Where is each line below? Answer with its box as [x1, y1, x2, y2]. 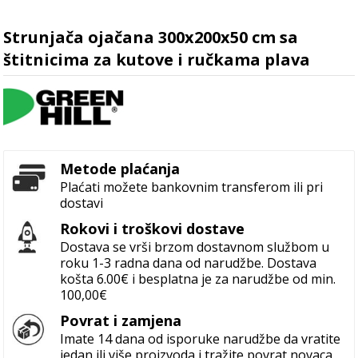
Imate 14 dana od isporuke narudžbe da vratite [60, 330, 341, 348]
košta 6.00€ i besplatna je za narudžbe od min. [60, 270, 336, 288]
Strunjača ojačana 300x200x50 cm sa [3, 26, 299, 49]
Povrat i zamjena [60, 311, 182, 331]
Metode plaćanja [60, 159, 181, 179]
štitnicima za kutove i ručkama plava [3, 49, 311, 71]
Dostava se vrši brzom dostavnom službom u [60, 238, 330, 257]
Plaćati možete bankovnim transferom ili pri [60, 178, 324, 197]
